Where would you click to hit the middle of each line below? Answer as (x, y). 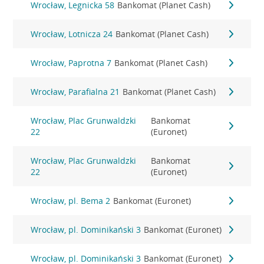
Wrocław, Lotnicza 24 (72, 34)
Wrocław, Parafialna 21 (75, 92)
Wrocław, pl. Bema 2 (71, 201)
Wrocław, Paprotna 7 (71, 63)
